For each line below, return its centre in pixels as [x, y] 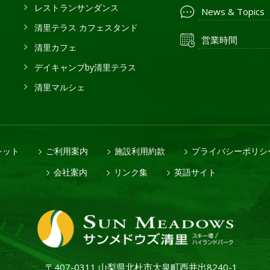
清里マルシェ [59, 87]
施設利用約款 [140, 151]
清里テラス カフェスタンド [86, 27]
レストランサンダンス [76, 8]
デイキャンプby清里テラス [85, 67]
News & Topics [233, 11]
